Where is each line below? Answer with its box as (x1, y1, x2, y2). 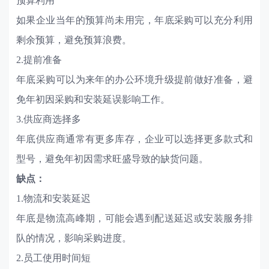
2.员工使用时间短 (16, 253, 91, 264)
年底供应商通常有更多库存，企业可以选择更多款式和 (16, 134, 253, 145)
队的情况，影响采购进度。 (16, 233, 131, 244)
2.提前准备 (16, 55, 62, 65)
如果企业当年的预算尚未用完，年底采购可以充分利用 (16, 15, 253, 26)
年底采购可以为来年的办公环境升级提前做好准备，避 (16, 74, 253, 85)
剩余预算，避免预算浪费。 (16, 35, 131, 46)
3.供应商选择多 (16, 114, 81, 125)
